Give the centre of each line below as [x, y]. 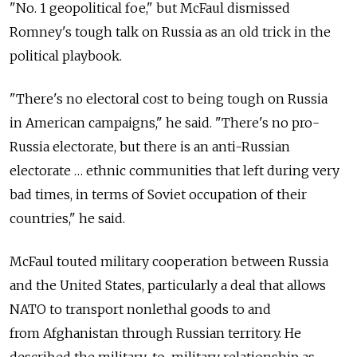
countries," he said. [67, 218]
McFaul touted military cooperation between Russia [169, 261]
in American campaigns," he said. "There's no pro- [165, 122]
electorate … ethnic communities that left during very [175, 170]
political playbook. [66, 55]
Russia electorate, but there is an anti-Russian [150, 146]
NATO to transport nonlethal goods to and [140, 309]
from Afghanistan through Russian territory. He [155, 333]
